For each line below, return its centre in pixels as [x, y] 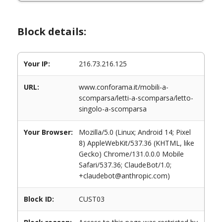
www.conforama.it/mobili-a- [124, 87]
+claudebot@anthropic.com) [124, 176]
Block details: [52, 31]
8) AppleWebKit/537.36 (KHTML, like [137, 143]
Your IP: [37, 64]
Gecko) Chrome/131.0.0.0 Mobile [131, 154]
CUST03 [92, 199]
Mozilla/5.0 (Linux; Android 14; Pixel [135, 132]
